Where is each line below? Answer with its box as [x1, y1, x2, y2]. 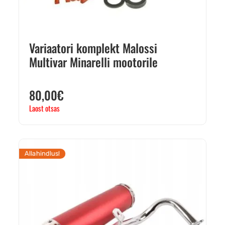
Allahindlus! [24, 150, 60, 158]
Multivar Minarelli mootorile [29, 53, 158, 71]
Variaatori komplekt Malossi [29, 39, 157, 57]
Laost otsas [29, 102, 60, 114]
